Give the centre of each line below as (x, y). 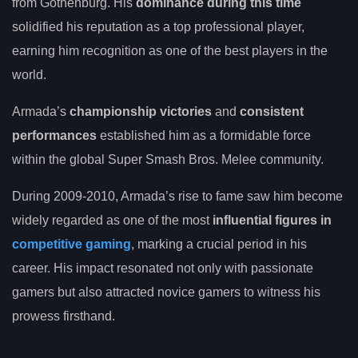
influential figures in (272, 221)
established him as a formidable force (204, 136)
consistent (272, 112)
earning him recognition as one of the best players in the (170, 51)
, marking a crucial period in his (219, 245)
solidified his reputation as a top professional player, (158, 27)
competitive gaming (72, 245)
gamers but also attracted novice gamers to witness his (166, 292)
